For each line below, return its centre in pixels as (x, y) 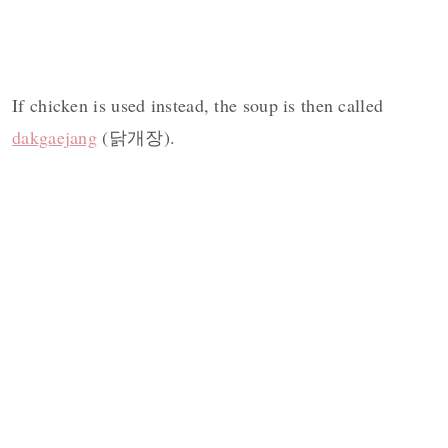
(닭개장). (136, 137)
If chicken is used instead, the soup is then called (198, 105)
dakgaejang (55, 137)
